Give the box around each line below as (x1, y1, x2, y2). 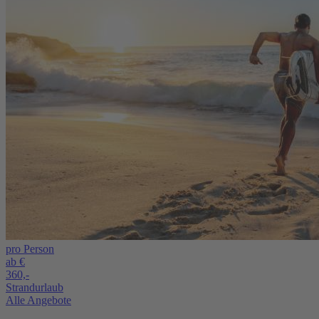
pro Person (6, 242, 54, 255)
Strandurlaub (6, 281, 63, 293)
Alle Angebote (6, 293, 71, 306)
